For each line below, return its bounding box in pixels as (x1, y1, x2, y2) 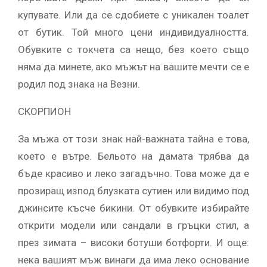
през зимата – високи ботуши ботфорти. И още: (18, 236, 249, 249)
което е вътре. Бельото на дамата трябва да (18, 150, 249, 162)
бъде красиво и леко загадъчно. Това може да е (18, 167, 249, 179)
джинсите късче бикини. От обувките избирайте (18, 201, 249, 214)
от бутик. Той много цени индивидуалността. (18, 26, 249, 38)
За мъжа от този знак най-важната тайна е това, (18, 132, 249, 145)
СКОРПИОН (18, 105, 71, 117)
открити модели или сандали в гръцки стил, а (18, 219, 249, 231)
